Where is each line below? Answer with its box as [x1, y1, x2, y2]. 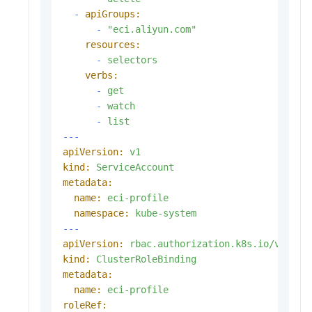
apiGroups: [85, 8, 141, 19]
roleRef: [63, 299, 107, 311]
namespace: [74, 207, 130, 219]
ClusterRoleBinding [96, 253, 196, 265]
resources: [85, 38, 141, 50]
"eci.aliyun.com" [107, 23, 196, 35]
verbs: [85, 69, 118, 81]
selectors [107, 54, 157, 65]
